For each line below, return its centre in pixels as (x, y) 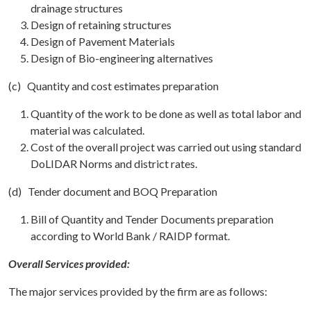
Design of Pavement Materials (103, 41)
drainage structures (77, 8)
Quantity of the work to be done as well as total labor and (166, 114)
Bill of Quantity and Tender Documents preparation (152, 219)
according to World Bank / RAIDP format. (130, 236)
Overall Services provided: (69, 263)
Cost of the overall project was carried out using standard (166, 147)
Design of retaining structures (101, 25)
